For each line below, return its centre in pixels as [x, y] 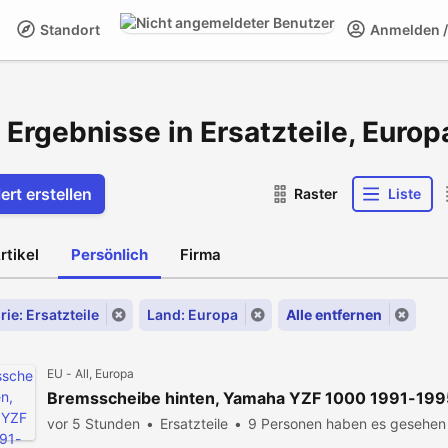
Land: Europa [192, 314]
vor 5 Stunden [93, 423]
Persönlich [109, 254]
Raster [316, 193]
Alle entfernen [334, 314]
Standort [68, 29]
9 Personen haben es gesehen [347, 423]
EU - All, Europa [90, 373]
